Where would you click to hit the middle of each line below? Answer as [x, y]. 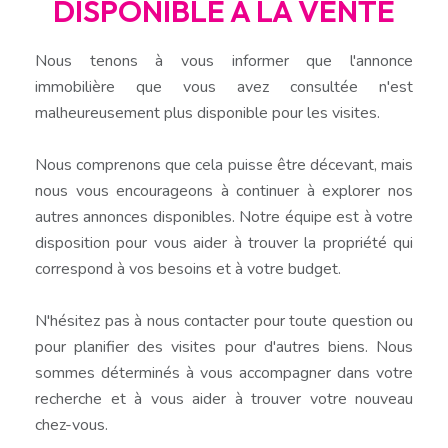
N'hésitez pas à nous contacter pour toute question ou [224, 320]
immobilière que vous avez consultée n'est [224, 86]
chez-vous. [71, 424]
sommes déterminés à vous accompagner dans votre [224, 372]
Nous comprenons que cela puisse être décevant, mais [224, 164]
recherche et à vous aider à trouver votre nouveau [224, 398]
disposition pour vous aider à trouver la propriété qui [224, 242]
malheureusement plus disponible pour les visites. [207, 112]
